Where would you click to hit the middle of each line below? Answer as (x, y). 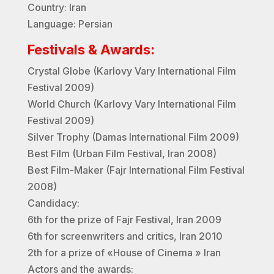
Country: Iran (57, 8)
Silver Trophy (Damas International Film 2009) (133, 137)
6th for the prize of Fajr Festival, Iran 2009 (124, 220)
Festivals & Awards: (91, 50)
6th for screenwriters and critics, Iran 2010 (125, 236)
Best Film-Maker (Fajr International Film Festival (136, 170)
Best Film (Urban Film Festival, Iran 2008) (122, 154)
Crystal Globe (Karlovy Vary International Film (131, 71)
